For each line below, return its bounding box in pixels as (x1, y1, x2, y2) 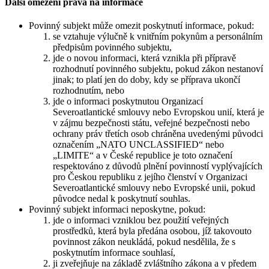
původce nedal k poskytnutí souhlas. (53, 193, 190, 204)
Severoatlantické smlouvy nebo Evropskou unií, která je (53, 107, 264, 118)
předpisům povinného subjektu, (53, 42, 172, 53)
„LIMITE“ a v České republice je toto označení (53, 150, 232, 161)
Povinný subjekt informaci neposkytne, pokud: (29, 204, 205, 215)
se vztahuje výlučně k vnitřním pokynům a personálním (53, 31, 262, 42)
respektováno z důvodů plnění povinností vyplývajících (53, 161, 262, 172)
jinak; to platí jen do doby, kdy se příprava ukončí (53, 74, 240, 85)
